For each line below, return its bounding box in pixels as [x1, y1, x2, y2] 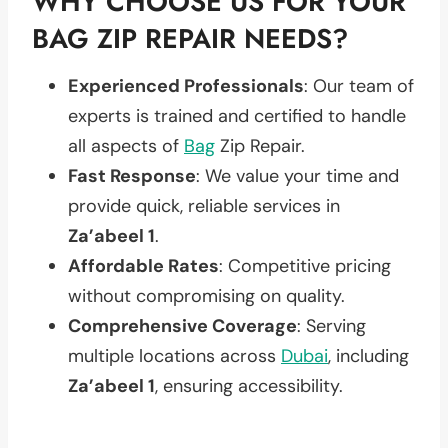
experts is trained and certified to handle [68, 103, 406, 128]
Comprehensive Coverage [68, 313, 297, 338]
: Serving [297, 313, 366, 338]
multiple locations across [68, 343, 281, 368]
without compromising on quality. [68, 283, 345, 308]
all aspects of [68, 133, 184, 158]
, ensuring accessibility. [155, 373, 343, 398]
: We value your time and [196, 163, 399, 188]
